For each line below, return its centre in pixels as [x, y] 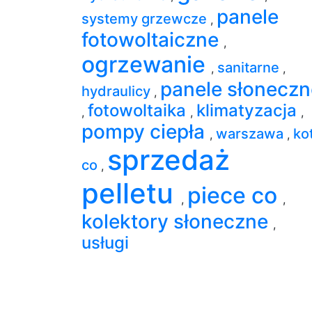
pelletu [131, 193]
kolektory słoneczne [177, 221]
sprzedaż [169, 159]
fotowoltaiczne [153, 39]
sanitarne [250, 67]
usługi [105, 242]
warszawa [251, 133]
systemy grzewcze [146, 18]
